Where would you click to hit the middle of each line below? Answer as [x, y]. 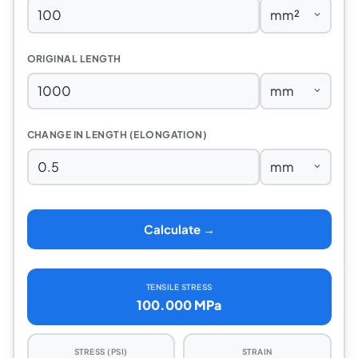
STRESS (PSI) [101, 352]
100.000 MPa [179, 305]
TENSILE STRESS [179, 287]
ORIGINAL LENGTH [74, 58]
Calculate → [179, 229]
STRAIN [257, 352]
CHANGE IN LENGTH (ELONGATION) [117, 134]
